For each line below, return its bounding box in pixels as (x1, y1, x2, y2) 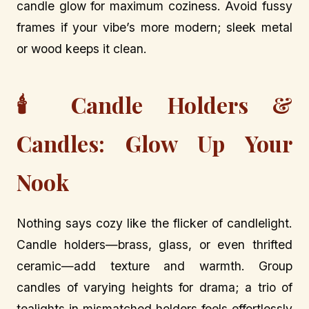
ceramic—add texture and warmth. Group (17, 258, 292, 273)
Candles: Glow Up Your (17, 128, 292, 158)
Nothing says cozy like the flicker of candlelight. (17, 215, 292, 230)
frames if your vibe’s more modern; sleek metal (17, 19, 292, 34)
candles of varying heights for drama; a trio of (17, 279, 292, 295)
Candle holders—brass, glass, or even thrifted (17, 237, 292, 252)
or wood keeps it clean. (17, 41, 147, 56)
